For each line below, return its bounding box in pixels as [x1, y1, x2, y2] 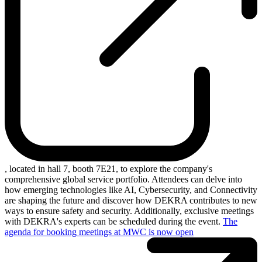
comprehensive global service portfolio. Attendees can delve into [5, 174, 242, 184]
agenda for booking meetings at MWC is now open [5, 226, 194, 237]
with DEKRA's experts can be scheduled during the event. [5, 216, 223, 226]
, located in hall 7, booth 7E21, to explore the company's [5, 163, 212, 174]
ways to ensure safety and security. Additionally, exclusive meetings [5, 205, 254, 216]
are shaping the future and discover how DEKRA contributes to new [5, 195, 257, 205]
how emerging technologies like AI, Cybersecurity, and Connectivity [5, 184, 257, 195]
